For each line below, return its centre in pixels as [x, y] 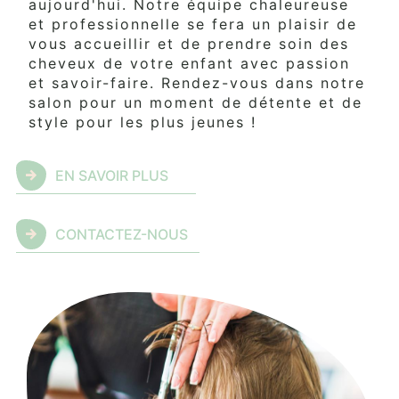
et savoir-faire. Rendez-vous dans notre [197, 83]
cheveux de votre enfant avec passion [189, 64]
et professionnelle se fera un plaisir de [193, 24]
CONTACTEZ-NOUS [122, 235]
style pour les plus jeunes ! [142, 122]
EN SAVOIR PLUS [112, 176]
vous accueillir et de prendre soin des [189, 44]
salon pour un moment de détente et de [195, 103]
